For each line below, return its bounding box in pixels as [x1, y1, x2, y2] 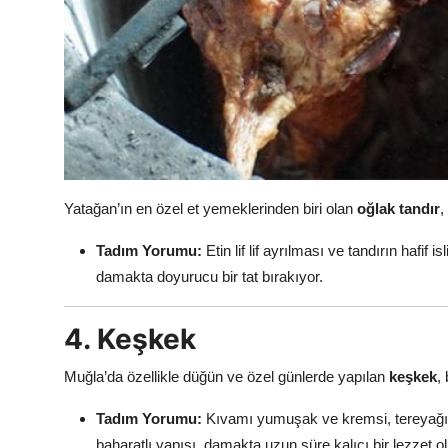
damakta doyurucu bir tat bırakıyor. [96, 268, 323, 286]
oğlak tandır [357, 200, 440, 218]
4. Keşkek [64, 322, 196, 357]
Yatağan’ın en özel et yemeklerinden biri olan [64, 200, 357, 218]
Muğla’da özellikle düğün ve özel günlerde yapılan [64, 368, 389, 386]
